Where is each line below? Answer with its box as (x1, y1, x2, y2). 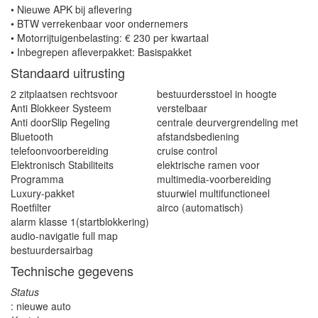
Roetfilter (11, 200, 51, 215)
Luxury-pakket (11, 186, 75, 201)
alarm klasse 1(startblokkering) (11, 214, 149, 229)
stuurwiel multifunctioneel (156, 186, 270, 201)
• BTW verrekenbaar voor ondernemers (11, 16, 188, 31)
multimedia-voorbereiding (156, 172, 271, 187)
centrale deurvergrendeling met (156, 115, 298, 130)
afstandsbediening (156, 129, 239, 144)
